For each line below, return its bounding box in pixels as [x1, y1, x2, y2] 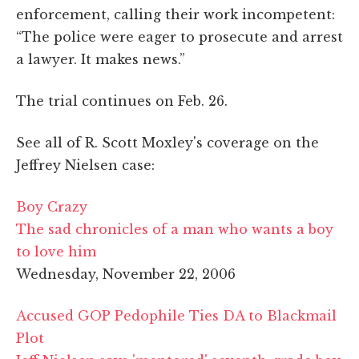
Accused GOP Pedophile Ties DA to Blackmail [16, 307, 337, 324]
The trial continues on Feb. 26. [16, 92, 228, 109]
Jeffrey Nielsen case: [16, 156, 155, 173]
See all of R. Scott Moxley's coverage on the [16, 134, 319, 151]
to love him [16, 243, 96, 260]
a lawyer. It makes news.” [16, 50, 185, 67]
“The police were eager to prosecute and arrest [16, 28, 343, 45]
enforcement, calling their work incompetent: [16, 6, 335, 22]
